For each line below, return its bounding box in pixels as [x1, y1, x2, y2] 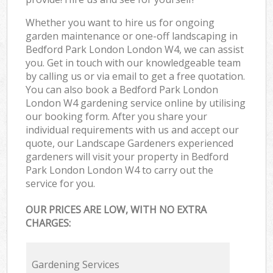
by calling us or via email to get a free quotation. [26, 69, 246, 83]
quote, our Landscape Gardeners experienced [26, 136, 234, 150]
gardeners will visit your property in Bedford [26, 149, 229, 163]
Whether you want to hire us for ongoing [26, 15, 215, 29]
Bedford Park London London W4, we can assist [26, 42, 244, 56]
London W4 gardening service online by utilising [26, 96, 246, 110]
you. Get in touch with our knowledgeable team [26, 55, 241, 69]
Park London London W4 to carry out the [26, 163, 214, 177]
